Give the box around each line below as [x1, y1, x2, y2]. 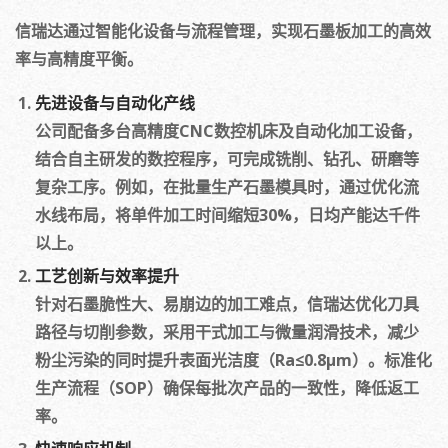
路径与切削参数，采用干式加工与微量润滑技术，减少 [35, 321, 419, 343]
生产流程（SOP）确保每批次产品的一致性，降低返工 [35, 377, 419, 399]
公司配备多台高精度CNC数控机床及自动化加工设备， [35, 120, 422, 142]
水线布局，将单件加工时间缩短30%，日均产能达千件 [35, 204, 420, 226]
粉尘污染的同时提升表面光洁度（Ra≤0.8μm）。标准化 [35, 349, 432, 371]
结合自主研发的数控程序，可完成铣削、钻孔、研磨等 [35, 148, 419, 170]
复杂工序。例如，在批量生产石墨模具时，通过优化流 [35, 176, 419, 198]
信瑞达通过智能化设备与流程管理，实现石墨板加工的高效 [15, 20, 431, 42]
